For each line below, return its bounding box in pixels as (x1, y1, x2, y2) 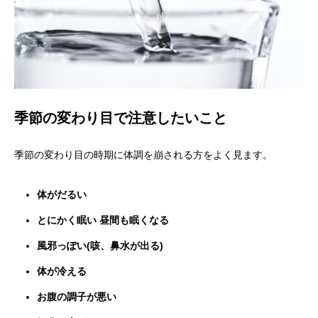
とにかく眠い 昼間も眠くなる (37, 214, 169, 226)
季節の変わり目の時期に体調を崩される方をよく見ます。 (14, 149, 273, 161)
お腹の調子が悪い (37, 291, 116, 303)
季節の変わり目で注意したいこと (14, 110, 227, 126)
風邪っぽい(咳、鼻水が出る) (37, 240, 163, 252)
